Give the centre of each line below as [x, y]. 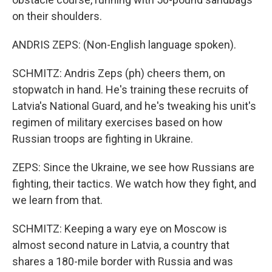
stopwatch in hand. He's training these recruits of [131, 90]
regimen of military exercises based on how [117, 122]
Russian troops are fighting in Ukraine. [103, 139]
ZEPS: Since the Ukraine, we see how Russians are [133, 167]
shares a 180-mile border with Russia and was [123, 261]
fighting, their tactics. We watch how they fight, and [134, 184]
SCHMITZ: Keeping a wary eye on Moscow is [120, 229]
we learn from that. [57, 200]
